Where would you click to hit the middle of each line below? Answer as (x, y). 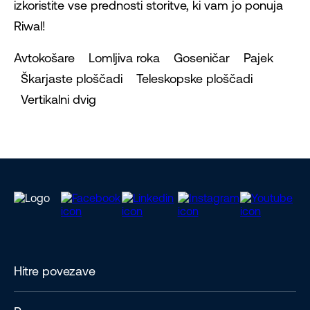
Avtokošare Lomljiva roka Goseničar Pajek (145, 58)
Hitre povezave (55, 271)
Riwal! (30, 26)
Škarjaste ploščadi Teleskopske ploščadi (135, 79)
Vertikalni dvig (55, 100)
